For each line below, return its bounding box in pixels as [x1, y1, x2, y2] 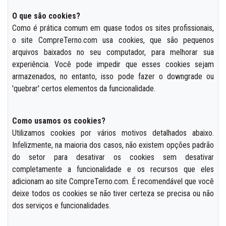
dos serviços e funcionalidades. [12, 200, 110, 210]
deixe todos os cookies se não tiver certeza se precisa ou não [12, 188, 214, 198]
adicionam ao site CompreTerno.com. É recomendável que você [12, 176, 214, 186]
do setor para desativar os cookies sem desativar [12, 152, 214, 162]
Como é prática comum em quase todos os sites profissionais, [12, 23, 214, 33]
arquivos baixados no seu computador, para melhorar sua [12, 47, 214, 57]
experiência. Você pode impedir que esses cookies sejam [12, 59, 214, 69]
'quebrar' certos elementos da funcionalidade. [12, 83, 155, 93]
